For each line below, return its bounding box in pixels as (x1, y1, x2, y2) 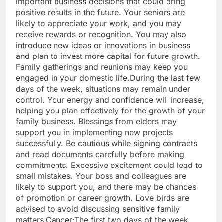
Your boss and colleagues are (73, 171, 186, 181)
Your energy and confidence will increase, (47, 95, 204, 105)
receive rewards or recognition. (16, 29, 133, 40)
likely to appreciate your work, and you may (16, 18, 181, 29)
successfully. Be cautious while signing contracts (16, 138, 197, 149)
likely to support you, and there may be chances (16, 182, 196, 192)
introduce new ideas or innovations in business (16, 40, 190, 51)
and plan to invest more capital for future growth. (16, 51, 200, 61)
